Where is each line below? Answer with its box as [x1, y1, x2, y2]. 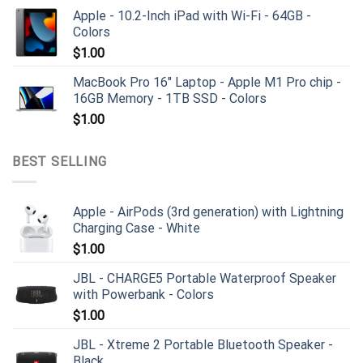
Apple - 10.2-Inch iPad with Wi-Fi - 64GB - [73, 8, 311, 24]
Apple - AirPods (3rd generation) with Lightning [73, 203, 344, 220]
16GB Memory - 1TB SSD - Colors [73, 91, 267, 107]
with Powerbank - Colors [73, 286, 214, 302]
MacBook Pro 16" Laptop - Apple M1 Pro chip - [73, 75, 341, 91]
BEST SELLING [12, 154, 107, 170]
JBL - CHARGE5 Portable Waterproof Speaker [73, 270, 336, 286]
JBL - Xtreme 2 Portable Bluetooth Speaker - [73, 336, 333, 352]
